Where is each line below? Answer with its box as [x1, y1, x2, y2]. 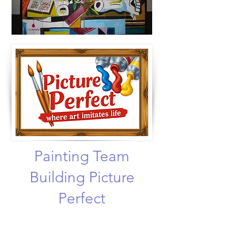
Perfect [58, 189, 105, 207]
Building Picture [29, 168, 135, 186]
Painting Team [34, 147, 130, 165]
